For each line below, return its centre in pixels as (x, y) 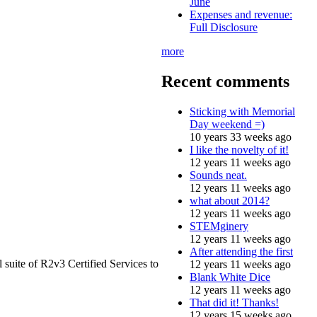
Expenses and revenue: (241, 14)
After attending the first (241, 251)
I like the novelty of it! (239, 149)
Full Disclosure (224, 27)
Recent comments (225, 81)
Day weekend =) (227, 124)
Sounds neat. (218, 175)
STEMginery (219, 226)
